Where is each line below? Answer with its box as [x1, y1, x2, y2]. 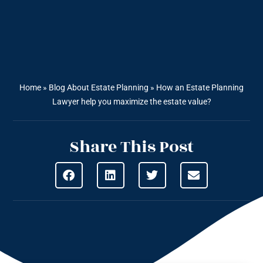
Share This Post [69, 134, 194, 160]
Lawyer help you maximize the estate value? [52, 97, 211, 107]
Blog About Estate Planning [49, 83, 149, 93]
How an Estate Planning [156, 83, 244, 93]
